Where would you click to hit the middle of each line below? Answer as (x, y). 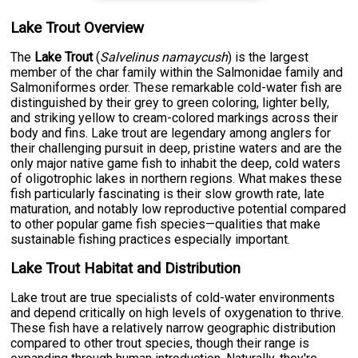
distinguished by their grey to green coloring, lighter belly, (170, 103)
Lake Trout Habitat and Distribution (126, 269)
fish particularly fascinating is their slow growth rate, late (168, 194)
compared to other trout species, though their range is (160, 344)
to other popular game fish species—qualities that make (166, 225)
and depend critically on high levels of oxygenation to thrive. (177, 313)
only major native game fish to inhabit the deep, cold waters (176, 164)
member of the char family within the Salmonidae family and (177, 73)
